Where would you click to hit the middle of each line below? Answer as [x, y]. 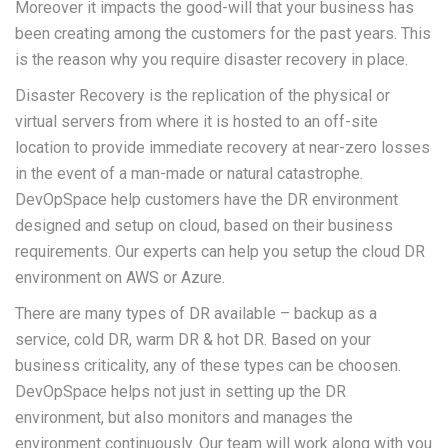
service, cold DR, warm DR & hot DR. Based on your [193, 339]
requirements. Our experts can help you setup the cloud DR [220, 251]
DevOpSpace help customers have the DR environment [206, 199]
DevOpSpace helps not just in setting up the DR [180, 391]
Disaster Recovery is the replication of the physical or [202, 95]
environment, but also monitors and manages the [184, 417]
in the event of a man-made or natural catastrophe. [189, 173]
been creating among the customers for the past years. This [223, 33]
